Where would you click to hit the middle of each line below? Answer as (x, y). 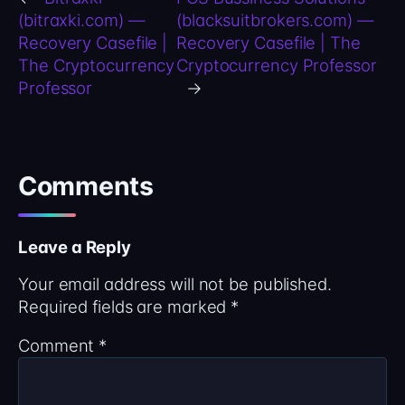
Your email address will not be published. (175, 283)
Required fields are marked (125, 306)
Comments (86, 185)
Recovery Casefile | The (268, 42)
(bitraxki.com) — (82, 19)
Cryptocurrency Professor (277, 65)
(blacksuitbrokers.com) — (275, 19)
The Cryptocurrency (97, 65)
